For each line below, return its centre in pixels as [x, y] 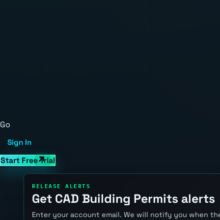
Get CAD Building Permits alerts [124, 199]
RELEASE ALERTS [61, 185]
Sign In [20, 142]
